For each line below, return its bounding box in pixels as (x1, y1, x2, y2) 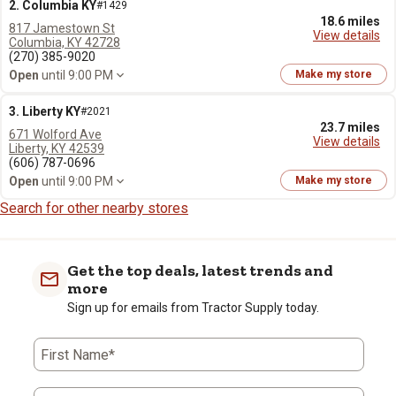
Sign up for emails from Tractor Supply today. (67, 301, 319, 315)
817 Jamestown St (9, 21, 115, 35)
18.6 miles (320, 14, 380, 28)
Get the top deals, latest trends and (67, 261, 333, 280)
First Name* (41, 346, 115, 363)
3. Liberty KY (9, 104, 80, 118)
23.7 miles (320, 120, 380, 134)
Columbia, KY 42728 (9, 35, 120, 49)
